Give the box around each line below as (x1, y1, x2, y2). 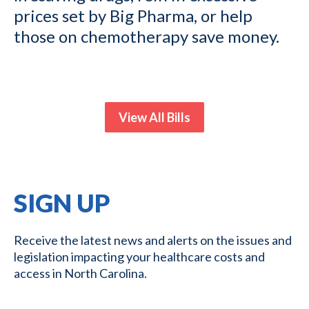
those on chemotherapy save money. (14, 26, 279, 47)
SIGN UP (14, 188, 110, 219)
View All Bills (119, 110, 190, 126)
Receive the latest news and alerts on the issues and (14, 232, 292, 248)
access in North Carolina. (14, 266, 147, 281)
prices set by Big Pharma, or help (14, 6, 252, 26)
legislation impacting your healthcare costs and (14, 249, 265, 265)
